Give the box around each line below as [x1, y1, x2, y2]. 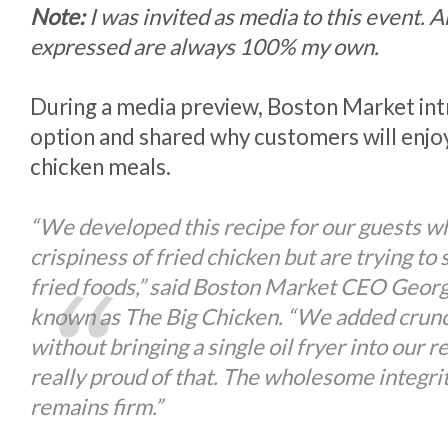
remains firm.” [30, 393, 162, 420]
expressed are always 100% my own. [30, 33, 379, 60]
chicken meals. [30, 153, 171, 180]
